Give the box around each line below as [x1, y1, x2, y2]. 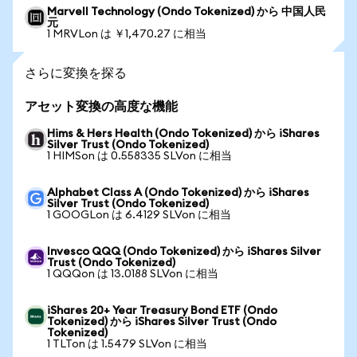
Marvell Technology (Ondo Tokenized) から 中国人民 [47, 6, 326, 18]
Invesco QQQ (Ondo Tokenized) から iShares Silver [47, 246, 321, 257]
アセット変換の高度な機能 [25, 100, 178, 113]
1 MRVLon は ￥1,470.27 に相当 [47, 29, 206, 40]
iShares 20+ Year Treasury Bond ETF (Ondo [47, 305, 277, 316]
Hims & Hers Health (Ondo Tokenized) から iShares [47, 128, 320, 139]
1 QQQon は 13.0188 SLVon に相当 [47, 269, 218, 280]
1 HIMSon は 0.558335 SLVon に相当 [47, 151, 232, 162]
